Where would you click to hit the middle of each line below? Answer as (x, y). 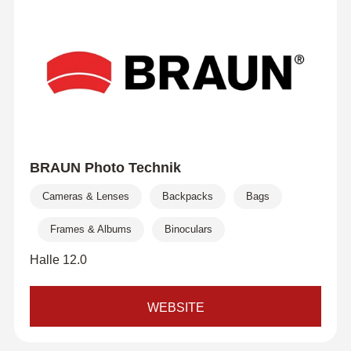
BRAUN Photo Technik (105, 168)
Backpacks (187, 196)
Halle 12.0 (58, 260)
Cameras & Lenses (85, 196)
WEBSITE (175, 308)
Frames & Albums (90, 229)
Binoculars (188, 229)
